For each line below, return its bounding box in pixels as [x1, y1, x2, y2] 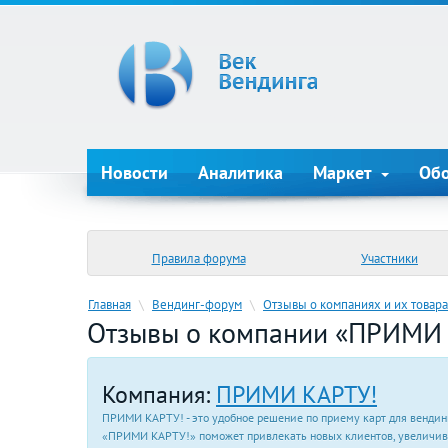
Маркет [313, 161, 377, 184]
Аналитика [198, 161, 283, 184]
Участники [361, 249, 418, 267]
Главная [88, 295, 131, 313]
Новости [101, 161, 168, 184]
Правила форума [151, 249, 246, 267]
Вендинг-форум [152, 295, 242, 313]
